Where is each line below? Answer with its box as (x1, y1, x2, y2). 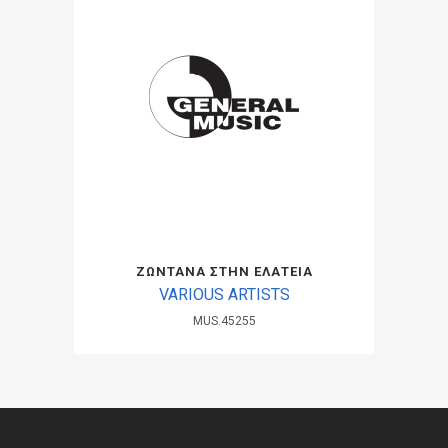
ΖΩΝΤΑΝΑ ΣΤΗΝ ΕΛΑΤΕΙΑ (135, 263, 313, 279)
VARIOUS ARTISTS (158, 284, 290, 304)
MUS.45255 (192, 313, 256, 328)
